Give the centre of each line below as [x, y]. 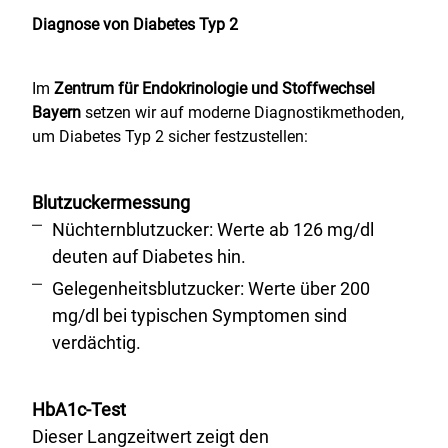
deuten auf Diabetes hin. [149, 256]
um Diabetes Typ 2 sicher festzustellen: [170, 136]
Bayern [56, 112]
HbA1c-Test [79, 409]
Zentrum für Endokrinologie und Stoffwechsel [214, 88]
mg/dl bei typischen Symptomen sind [199, 315]
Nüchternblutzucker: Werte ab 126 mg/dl [213, 229]
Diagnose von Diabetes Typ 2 [135, 24]
